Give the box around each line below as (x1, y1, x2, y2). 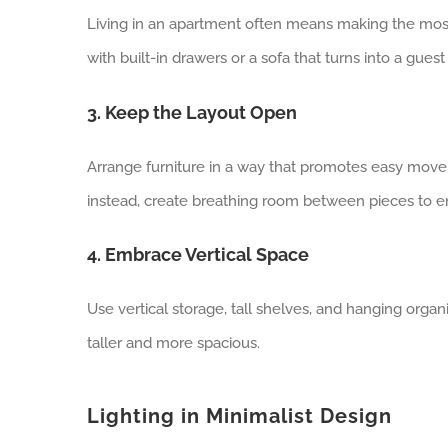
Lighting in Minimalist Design (86, 404, 392, 429)
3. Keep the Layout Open (86, 101, 297, 123)
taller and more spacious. (86, 334, 260, 353)
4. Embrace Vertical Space (86, 244, 309, 266)
